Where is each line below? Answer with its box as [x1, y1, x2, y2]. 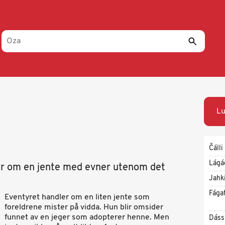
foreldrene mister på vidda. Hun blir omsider [5, 202, 163, 212]
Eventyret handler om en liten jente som [5, 192, 150, 202]
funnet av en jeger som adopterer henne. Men [5, 212, 169, 222]
